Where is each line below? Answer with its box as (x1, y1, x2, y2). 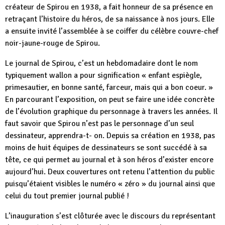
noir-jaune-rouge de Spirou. (5, 38, 100, 48)
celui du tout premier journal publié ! (5, 191, 129, 201)
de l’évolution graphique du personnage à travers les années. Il (5, 106, 217, 117)
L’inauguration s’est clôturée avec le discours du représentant (5, 211, 215, 221)
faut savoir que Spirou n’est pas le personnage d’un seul (5, 119, 194, 129)
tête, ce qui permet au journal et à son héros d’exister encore (5, 155, 213, 165)
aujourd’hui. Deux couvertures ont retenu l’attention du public (5, 167, 215, 177)
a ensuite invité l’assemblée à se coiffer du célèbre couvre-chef (5, 26, 218, 36)
